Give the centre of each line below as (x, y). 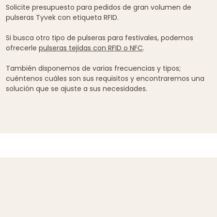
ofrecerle (22, 48)
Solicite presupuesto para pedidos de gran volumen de (99, 7)
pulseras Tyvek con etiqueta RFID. (62, 17)
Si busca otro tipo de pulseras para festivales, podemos (100, 38)
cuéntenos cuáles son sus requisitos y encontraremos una (105, 78)
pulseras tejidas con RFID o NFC (91, 48)
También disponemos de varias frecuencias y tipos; (93, 68)
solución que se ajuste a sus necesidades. (77, 88)
